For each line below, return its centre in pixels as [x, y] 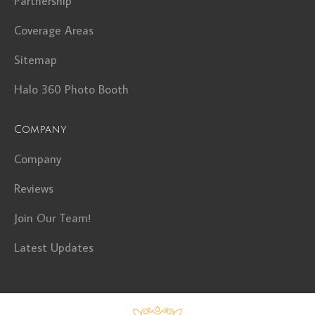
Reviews [34, 188]
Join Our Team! [52, 218]
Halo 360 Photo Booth [71, 89]
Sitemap [36, 60]
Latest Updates [54, 247]
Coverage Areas [54, 30]
